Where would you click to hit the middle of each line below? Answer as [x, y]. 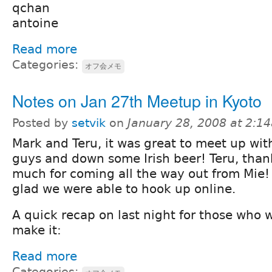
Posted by [42, 123]
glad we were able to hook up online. [124, 189]
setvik [89, 123]
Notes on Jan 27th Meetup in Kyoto [137, 100]
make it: [37, 230]
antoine [35, 23]
